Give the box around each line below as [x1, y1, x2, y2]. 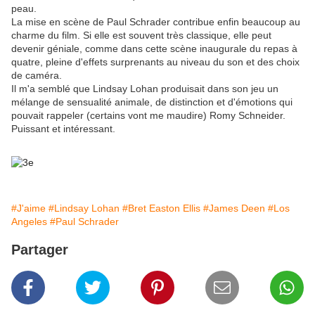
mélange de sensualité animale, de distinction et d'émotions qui [11, 96, 292, 108]
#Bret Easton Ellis [122, 202, 200, 214]
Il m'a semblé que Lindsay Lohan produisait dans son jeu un [11, 83, 278, 95]
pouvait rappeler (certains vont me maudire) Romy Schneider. [11, 110, 285, 122]
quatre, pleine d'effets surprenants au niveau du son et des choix [11, 56, 300, 68]
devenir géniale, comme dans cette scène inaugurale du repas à [11, 43, 297, 55]
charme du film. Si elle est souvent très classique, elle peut [11, 30, 271, 41]
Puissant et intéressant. [11, 123, 115, 135]
